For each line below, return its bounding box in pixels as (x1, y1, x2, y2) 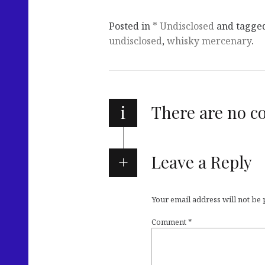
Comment (151, 216, 188, 228)
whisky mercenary (167, 34, 251, 48)
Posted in (109, 20, 153, 33)
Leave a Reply (151, 151, 252, 173)
